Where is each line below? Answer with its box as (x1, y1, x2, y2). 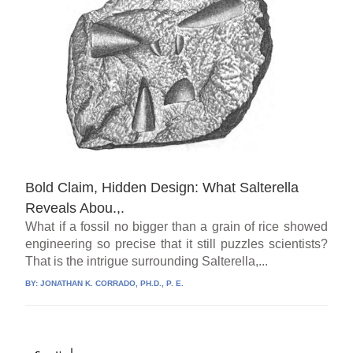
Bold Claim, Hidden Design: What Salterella (25, 180, 299, 196)
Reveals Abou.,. (25, 200, 125, 217)
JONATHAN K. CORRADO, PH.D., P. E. (40, 279, 184, 288)
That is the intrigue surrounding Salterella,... (25, 255, 269, 269)
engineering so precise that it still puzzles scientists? (25, 237, 328, 251)
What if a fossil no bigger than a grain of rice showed (25, 220, 328, 234)
